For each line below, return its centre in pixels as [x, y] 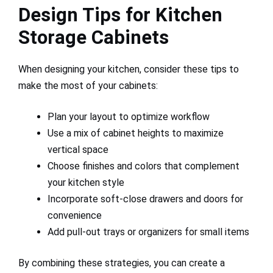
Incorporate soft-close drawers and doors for [145, 199]
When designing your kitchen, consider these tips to [129, 69]
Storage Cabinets [94, 37]
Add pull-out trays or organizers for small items [148, 232]
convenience [75, 215]
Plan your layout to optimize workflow [129, 116]
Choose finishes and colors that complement [144, 166]
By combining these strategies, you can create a [122, 263]
